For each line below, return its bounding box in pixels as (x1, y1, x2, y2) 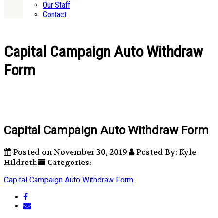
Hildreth (4, 157, 37, 168)
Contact (43, 10, 67, 19)
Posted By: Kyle (134, 147, 196, 158)
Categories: (45, 157, 91, 168)
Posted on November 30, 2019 (11, 147, 129, 158)
